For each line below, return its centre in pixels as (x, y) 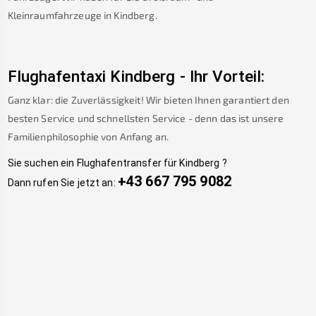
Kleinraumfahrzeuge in (60, 15)
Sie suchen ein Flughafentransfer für (92, 163)
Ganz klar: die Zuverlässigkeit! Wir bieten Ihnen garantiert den (148, 99)
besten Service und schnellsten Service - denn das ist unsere (146, 118)
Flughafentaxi (57, 76)
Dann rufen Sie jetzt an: (61, 183)
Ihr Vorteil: (227, 76)
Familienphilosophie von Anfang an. (88, 136)
